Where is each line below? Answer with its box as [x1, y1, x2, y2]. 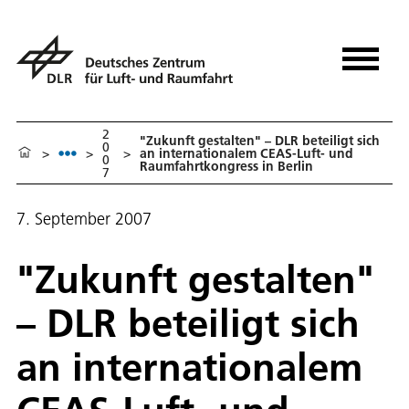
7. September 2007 [16, 208, 152, 230]
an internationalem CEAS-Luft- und [139, 144, 353, 162]
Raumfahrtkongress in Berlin [139, 157, 313, 174]
